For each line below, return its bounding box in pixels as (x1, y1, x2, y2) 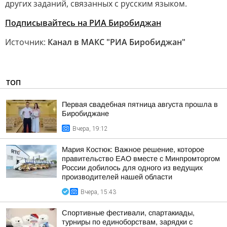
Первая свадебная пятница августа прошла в (62, 100, 218, 108)
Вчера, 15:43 (81, 188, 116, 196)
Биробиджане (62, 109, 109, 118)
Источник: (5, 36, 48, 48)
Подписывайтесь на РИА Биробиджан (5, 17, 161, 28)
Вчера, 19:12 (72, 125, 108, 132)
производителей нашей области (62, 173, 172, 181)
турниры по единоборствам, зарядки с (62, 218, 193, 226)
